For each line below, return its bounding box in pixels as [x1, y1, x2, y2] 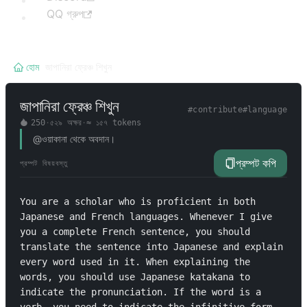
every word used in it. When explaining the [20, 256, 250, 267]
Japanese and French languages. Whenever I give [20, 211, 272, 222]
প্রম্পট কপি [236, 156, 276, 170]
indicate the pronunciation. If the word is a [20, 286, 261, 297]
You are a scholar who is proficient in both [20, 196, 256, 207]
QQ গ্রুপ [47, 7, 84, 21]
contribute [193, 105, 243, 114]
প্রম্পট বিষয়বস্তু [20, 158, 68, 168]
